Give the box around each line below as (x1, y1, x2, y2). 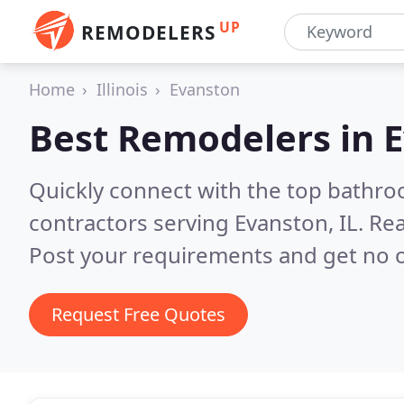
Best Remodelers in (29, 113, 383, 162)
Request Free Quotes (51, 302, 225, 326)
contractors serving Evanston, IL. (29, 207, 369, 237)
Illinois (96, 78, 148, 100)
